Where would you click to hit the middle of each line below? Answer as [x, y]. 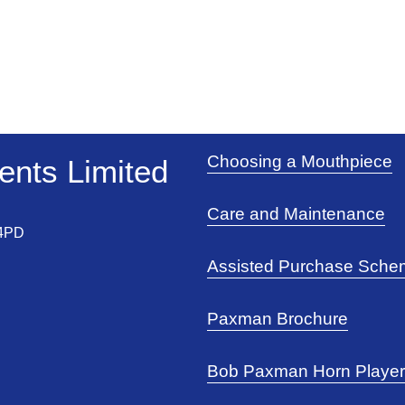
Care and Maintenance [297, 214]
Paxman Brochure [278, 319]
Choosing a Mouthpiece [300, 162]
